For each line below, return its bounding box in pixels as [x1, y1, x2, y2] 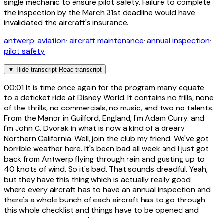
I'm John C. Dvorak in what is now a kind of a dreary [4, 123, 185, 133]
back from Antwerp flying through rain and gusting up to [4, 153, 205, 164]
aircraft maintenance [69, 35, 144, 46]
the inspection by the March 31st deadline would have [4, 7, 195, 18]
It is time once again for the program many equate [24, 82, 204, 92]
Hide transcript [16, 65, 57, 73]
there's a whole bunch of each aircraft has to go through [4, 194, 205, 205]
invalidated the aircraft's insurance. [4, 17, 128, 28]
